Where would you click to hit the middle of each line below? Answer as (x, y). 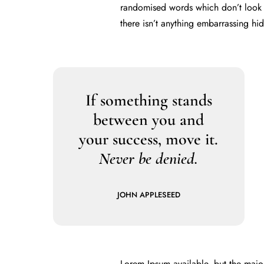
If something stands (148, 100)
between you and (149, 119)
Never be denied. (149, 158)
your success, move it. (149, 139)
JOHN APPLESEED (148, 194)
